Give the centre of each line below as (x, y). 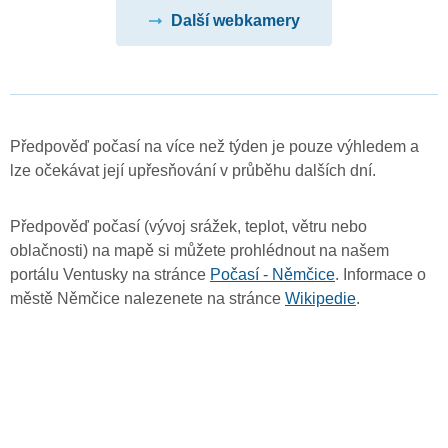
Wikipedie (320, 298)
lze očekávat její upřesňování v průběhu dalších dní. (193, 170)
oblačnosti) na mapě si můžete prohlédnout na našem (199, 250)
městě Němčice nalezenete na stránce (147, 298)
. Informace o (380, 274)
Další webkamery (235, 21)
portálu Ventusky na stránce (110, 274)
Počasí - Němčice (272, 274)
